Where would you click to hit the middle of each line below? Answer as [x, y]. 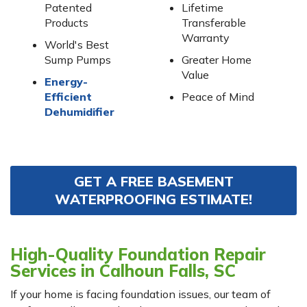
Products [66, 23]
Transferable [213, 23]
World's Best [76, 45]
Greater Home [216, 60]
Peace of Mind [218, 97]
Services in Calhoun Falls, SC [123, 271]
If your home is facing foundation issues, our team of [140, 294]
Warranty [205, 38]
